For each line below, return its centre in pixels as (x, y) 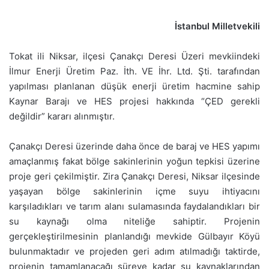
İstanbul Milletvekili (217, 26)
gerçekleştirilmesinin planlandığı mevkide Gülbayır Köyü (134, 236)
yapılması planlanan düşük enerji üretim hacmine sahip (134, 86)
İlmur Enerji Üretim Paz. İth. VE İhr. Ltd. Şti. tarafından (134, 71)
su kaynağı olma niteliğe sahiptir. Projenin (134, 221)
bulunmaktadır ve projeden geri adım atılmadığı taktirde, (134, 251)
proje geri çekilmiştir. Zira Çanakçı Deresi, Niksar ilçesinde (134, 176)
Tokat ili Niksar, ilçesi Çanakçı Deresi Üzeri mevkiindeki (134, 56)
